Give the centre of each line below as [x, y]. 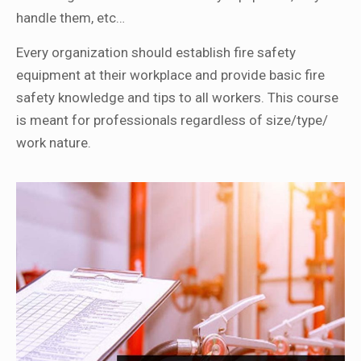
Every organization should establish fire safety [156, 53]
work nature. [54, 143]
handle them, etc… [71, 18]
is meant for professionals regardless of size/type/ [172, 120]
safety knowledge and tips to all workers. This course [177, 98]
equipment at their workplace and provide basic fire [170, 75]
